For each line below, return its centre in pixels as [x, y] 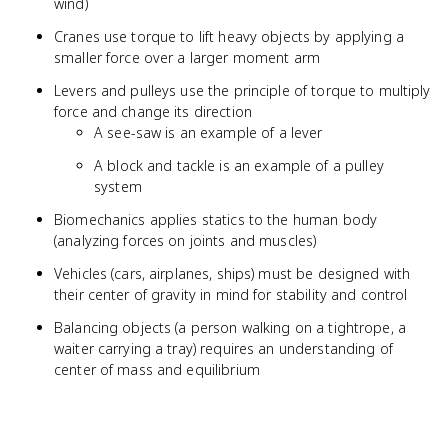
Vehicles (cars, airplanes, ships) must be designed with [232, 273]
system [118, 186]
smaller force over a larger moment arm [187, 57]
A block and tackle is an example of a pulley [239, 165]
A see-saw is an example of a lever [208, 132]
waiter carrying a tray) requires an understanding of [223, 348]
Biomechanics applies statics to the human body [216, 219]
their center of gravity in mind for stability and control [231, 294]
